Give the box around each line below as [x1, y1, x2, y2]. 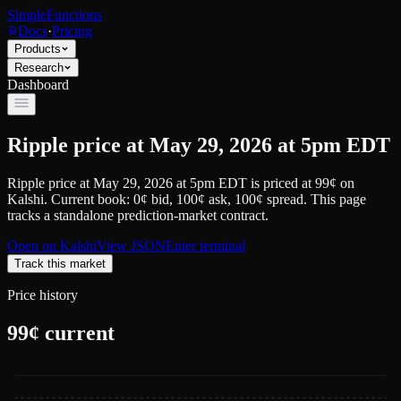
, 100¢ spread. [227, 191, 307, 207]
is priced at [247, 175, 315, 191]
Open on [7, 237, 60, 253]
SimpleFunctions [7, 7, 102, 22]
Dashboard [7, 77, 69, 92]
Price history [7, 286, 78, 303]
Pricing [52, 23, 92, 38]
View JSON [97, 237, 166, 253]
